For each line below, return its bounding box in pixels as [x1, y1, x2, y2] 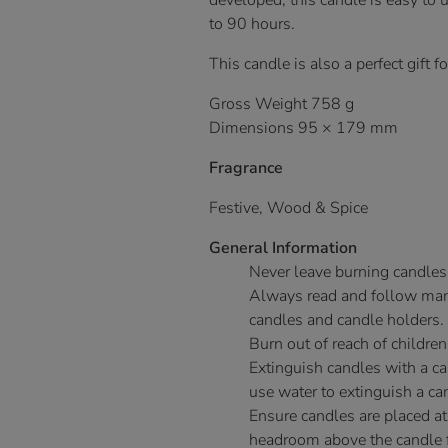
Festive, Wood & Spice [209, 197, 368, 220]
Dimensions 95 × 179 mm [209, 117, 398, 140]
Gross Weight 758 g [209, 93, 354, 116]
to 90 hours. [209, 13, 295, 36]
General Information [209, 237, 357, 260]
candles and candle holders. [249, 309, 444, 332]
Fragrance [209, 157, 283, 180]
